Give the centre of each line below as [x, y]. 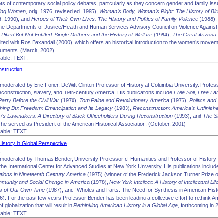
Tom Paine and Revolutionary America [124, 100]
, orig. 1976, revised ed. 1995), [63, 11]
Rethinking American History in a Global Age [126, 205]
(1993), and [188, 116]
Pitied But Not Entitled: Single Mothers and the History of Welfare [77, 34]
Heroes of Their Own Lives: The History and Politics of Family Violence [115, 19]
